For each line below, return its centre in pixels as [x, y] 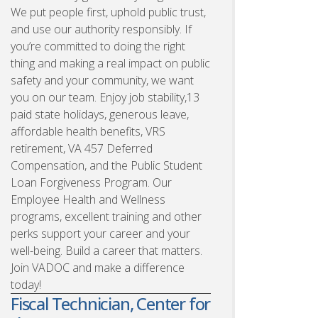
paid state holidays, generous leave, [100, 114]
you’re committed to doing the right [98, 46]
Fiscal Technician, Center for [111, 303]
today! [26, 284]
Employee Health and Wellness [88, 199]
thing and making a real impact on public [110, 63]
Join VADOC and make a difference [98, 267]
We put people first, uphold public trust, [108, 12]
